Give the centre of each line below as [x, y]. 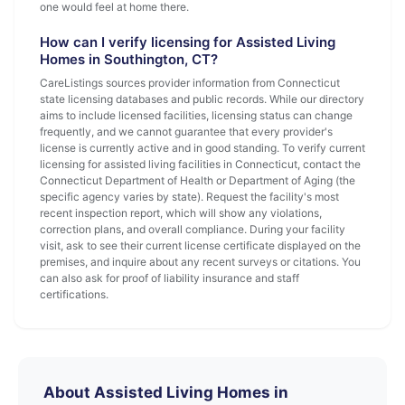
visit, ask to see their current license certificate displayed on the [200, 245]
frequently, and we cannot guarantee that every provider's [186, 132]
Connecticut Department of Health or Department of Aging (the [198, 180]
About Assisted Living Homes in [166, 392]
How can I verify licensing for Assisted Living [188, 42]
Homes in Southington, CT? [129, 59]
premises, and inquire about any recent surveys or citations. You [200, 262]
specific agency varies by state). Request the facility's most [189, 197]
